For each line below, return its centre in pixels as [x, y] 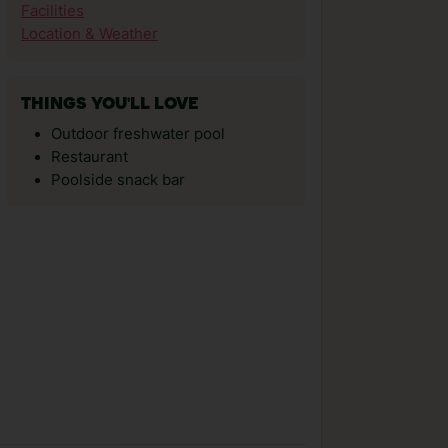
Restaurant [89, 157]
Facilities [52, 11]
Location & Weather [89, 34]
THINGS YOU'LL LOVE [110, 104]
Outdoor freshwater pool [138, 134]
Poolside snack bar [118, 180]
